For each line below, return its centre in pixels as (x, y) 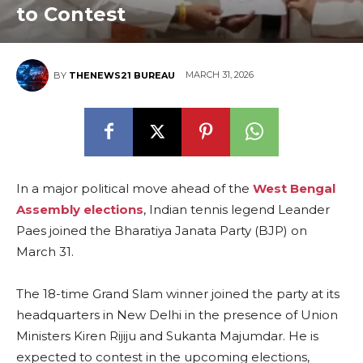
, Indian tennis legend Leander (237, 209)
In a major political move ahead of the (135, 188)
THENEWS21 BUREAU (122, 75)
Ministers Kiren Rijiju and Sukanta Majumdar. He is (167, 335)
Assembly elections (80, 209)
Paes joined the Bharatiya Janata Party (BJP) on (162, 230)
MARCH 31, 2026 (220, 75)
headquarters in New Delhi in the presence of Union (177, 314)
